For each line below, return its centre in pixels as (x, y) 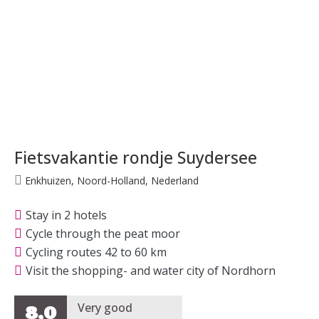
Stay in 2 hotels (66, 215)
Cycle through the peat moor (103, 233)
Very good (105, 308)
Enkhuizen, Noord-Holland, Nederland (110, 181)
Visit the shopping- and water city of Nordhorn (151, 270)
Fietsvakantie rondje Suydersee (136, 157)
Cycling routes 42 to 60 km (96, 252)
